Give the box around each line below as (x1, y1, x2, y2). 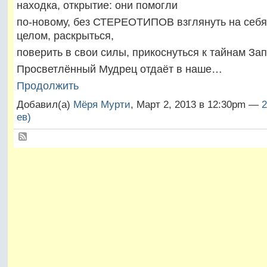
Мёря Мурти (73, 98, 131, 110)
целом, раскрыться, (16, 29, 114, 42)
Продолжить (16, 79, 79, 92)
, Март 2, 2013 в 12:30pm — (130, 98, 262, 110)
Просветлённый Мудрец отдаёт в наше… (16, 63, 222, 76)
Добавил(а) (16, 98, 73, 110)
